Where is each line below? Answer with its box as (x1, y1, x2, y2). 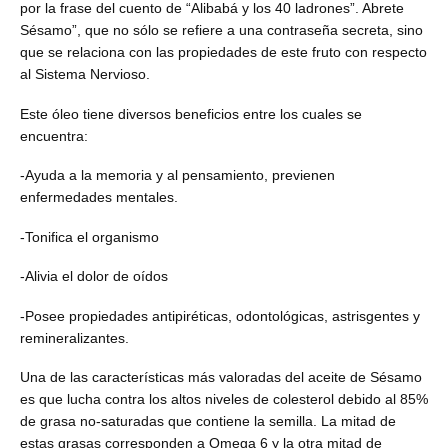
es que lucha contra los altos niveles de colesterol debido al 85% (20, 391, 428, 408)
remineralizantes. (20, 329, 129, 346)
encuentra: (20, 127, 88, 144)
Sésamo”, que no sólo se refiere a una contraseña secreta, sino (20, 22, 423, 39)
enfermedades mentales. (20, 189, 178, 206)
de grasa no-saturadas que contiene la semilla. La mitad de (20, 413, 396, 430)
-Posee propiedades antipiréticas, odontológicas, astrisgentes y (20, 307, 420, 324)
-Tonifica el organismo (20, 228, 159, 245)
